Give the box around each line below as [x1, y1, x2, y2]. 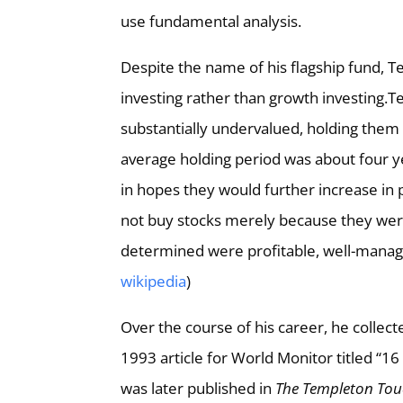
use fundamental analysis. [121, 11, 306, 31]
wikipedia [121, 271, 187, 291]
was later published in [121, 378, 276, 399]
